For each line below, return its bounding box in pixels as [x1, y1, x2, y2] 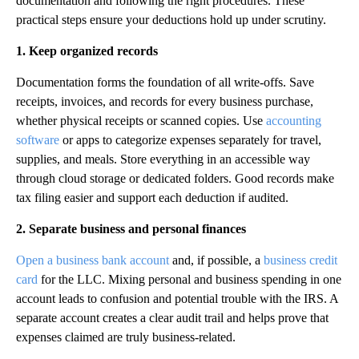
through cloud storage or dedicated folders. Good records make [16, 171, 334, 185]
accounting [266, 114, 321, 127]
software [16, 133, 59, 147]
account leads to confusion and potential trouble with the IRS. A [16, 292, 338, 305]
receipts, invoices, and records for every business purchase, [16, 95, 313, 108]
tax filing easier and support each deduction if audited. [16, 191, 288, 204]
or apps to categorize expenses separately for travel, [59, 133, 321, 147]
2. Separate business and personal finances [16, 222, 246, 236]
